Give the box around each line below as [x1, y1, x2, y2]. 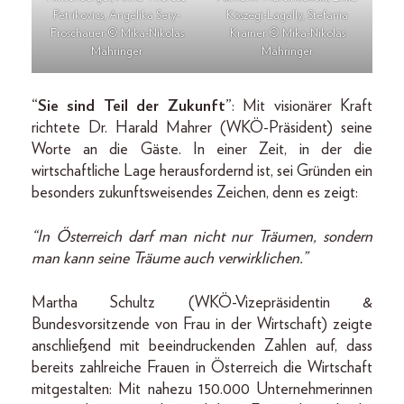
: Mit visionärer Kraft [231, 97, 373, 115]
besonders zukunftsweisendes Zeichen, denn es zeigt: [32, 184, 358, 201]
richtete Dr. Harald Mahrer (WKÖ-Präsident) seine [32, 119, 372, 136]
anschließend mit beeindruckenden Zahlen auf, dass [32, 337, 372, 354]
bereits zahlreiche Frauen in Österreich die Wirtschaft [32, 359, 372, 376]
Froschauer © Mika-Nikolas [50, 27, 184, 40]
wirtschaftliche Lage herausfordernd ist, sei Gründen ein [32, 162, 372, 179]
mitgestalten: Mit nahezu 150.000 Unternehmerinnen [32, 381, 372, 398]
